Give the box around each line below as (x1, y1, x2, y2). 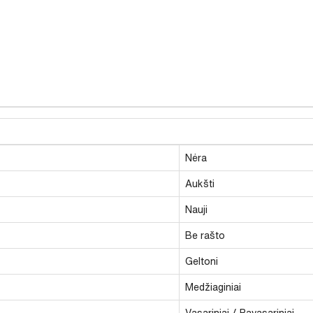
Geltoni (185, 256, 218, 266)
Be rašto (185, 230, 225, 240)
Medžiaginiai (185, 282, 241, 292)
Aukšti (185, 178, 214, 189)
